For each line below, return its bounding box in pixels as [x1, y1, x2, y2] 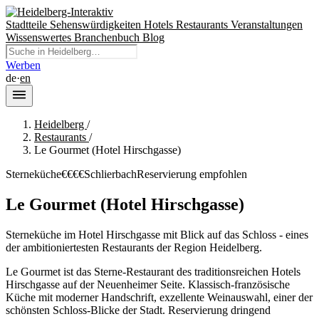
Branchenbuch [74, 31, 142, 43]
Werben [6, 59, 41, 71]
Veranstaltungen [231, 19, 303, 31]
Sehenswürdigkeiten [50, 19, 144, 31]
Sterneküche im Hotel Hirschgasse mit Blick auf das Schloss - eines [6, 228, 308, 241]
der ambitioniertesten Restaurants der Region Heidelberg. [6, 241, 262, 253]
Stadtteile [6, 19, 50, 31]
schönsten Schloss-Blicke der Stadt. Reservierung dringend [6, 303, 271, 316]
